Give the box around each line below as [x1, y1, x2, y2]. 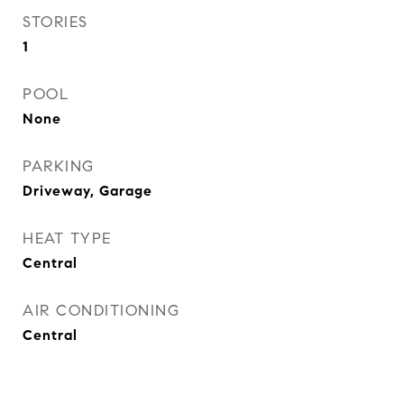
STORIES [23, 13, 88, 32]
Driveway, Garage [23, 182, 152, 199]
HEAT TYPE [23, 229, 112, 248]
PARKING [23, 157, 95, 176]
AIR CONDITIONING [23, 301, 179, 320]
